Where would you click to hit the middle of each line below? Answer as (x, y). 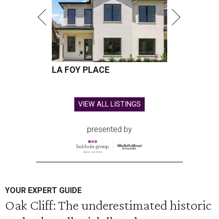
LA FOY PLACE (81, 70)
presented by (109, 130)
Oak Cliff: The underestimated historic (108, 205)
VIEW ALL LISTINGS (109, 105)
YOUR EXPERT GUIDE (43, 191)
